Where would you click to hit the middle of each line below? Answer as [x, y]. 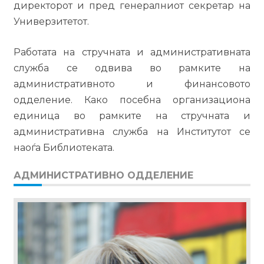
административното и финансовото [132, 84]
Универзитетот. [52, 22]
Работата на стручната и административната [132, 52]
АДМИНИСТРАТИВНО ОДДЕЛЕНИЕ [103, 175]
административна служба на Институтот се [132, 132]
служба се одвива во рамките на [132, 68]
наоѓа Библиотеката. [65, 148]
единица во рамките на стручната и [132, 116]
